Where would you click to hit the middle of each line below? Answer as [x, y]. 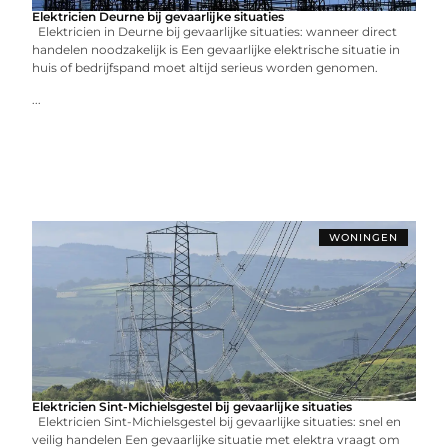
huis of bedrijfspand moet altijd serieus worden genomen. [205, 67]
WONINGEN [363, 237]
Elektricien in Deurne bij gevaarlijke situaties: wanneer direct [215, 31]
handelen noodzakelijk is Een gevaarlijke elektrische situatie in [216, 49]
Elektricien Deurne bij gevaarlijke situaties [158, 16]
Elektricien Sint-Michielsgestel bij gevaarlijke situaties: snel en [217, 421]
